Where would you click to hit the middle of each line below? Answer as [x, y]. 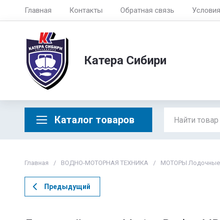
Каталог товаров [95, 120]
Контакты [86, 10]
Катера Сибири [125, 60]
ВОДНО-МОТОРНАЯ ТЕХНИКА [105, 163]
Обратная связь [147, 10]
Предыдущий [67, 187]
